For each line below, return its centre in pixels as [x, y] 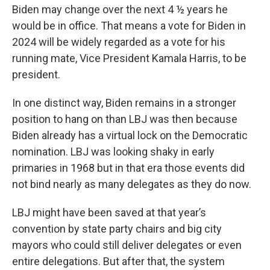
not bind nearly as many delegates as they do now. [132, 184]
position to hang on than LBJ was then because [125, 119]
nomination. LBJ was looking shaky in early [113, 152]
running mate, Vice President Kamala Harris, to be [129, 58]
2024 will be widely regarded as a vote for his [119, 42]
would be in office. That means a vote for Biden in [129, 26]
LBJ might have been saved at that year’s [109, 212]
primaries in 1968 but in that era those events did [128, 168]
